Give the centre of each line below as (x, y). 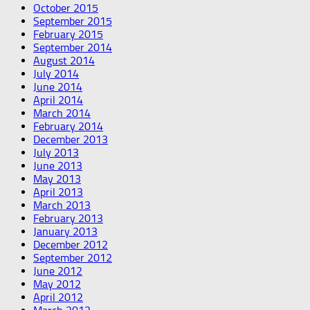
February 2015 (68, 35)
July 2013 (56, 153)
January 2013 (65, 232)
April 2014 (58, 100)
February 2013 (68, 219)
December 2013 (71, 140)
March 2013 (62, 206)
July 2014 (56, 74)
